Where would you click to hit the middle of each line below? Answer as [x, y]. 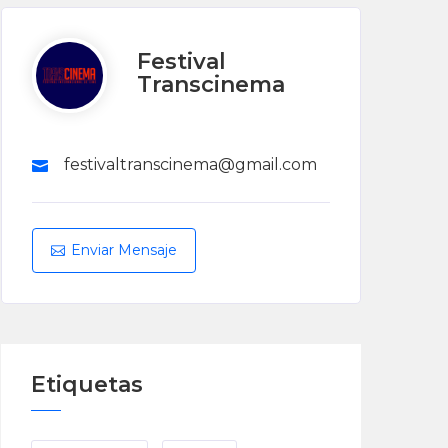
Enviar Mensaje [124, 249]
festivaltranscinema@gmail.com [190, 164]
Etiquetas [87, 384]
